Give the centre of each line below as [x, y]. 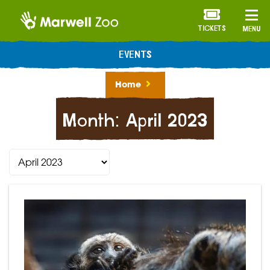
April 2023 [167, 121]
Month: [94, 121]
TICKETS [212, 29]
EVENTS [135, 55]
